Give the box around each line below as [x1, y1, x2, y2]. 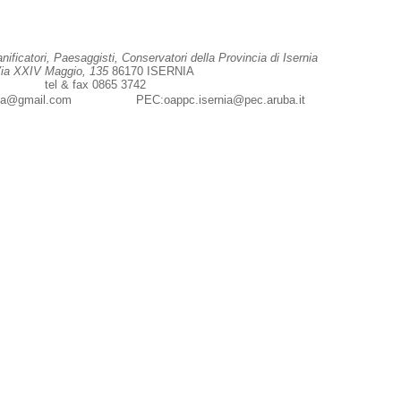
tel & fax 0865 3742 [41, 78, 146, 91]
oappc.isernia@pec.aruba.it [164, 93, 305, 107]
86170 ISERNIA [108, 64, 194, 78]
